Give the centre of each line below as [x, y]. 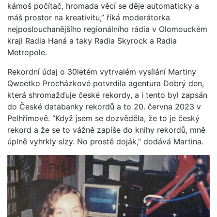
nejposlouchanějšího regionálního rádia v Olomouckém [107, 29]
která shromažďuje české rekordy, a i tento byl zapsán [107, 95]
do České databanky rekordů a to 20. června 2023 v [104, 106]
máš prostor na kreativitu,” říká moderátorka [89, 17]
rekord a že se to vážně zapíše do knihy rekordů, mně [106, 130]
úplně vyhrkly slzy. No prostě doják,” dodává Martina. [105, 141]
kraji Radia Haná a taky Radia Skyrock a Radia [92, 40]
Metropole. [27, 52]
